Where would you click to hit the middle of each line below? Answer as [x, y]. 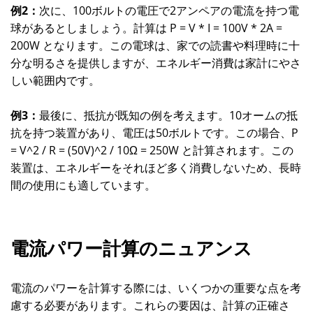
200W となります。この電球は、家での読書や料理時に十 [155, 45]
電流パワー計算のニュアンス [131, 249]
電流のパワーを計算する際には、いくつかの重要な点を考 [156, 288]
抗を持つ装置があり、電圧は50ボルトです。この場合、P [154, 133]
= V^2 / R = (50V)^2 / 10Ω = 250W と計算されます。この [152, 150]
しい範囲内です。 [55, 80]
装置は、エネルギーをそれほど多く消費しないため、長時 [156, 168]
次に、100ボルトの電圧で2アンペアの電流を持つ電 [169, 10]
